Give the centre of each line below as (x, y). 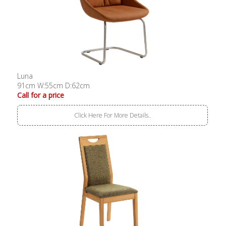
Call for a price (41, 95)
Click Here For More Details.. (112, 115)
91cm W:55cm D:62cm (54, 85)
